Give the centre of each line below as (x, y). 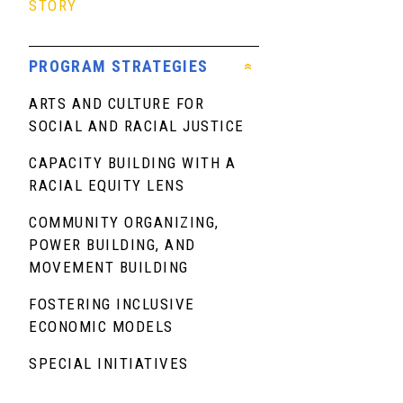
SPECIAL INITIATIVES (109, 363)
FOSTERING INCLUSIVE (112, 304)
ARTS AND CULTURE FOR (116, 103)
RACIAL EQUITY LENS (107, 185)
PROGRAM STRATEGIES (119, 66)
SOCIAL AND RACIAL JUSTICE (137, 125)
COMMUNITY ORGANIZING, (124, 222)
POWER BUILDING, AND (112, 244)
